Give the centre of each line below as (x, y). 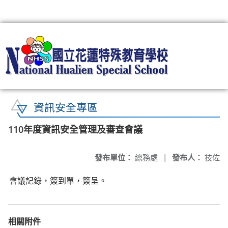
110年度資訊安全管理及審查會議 (75, 129)
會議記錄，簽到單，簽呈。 (58, 180)
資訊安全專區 (66, 107)
